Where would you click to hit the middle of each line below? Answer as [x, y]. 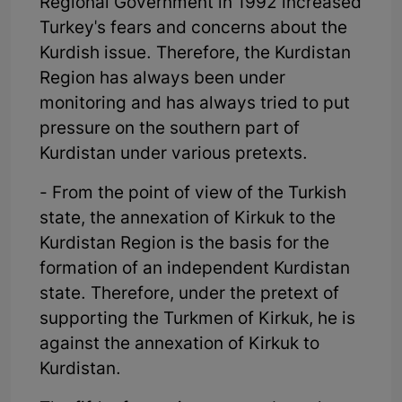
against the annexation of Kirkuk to [179, 345]
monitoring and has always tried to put [195, 105]
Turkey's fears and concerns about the [193, 30]
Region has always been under [162, 80]
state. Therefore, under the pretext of [189, 295]
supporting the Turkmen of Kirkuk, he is [197, 320]
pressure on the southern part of [170, 130]
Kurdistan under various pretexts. [174, 155]
